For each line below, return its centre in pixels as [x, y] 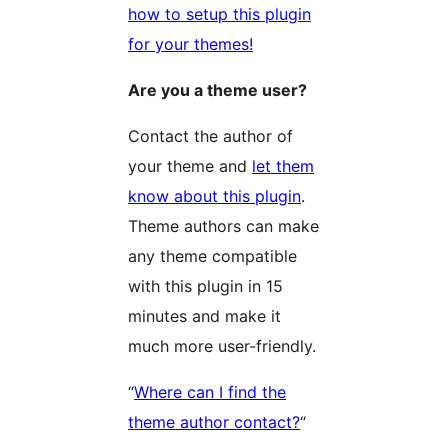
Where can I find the [210, 392]
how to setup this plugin [219, 14]
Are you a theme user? [217, 90]
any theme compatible [212, 256]
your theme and [190, 166]
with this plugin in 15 [205, 286]
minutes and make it [204, 316]
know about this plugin [214, 196]
